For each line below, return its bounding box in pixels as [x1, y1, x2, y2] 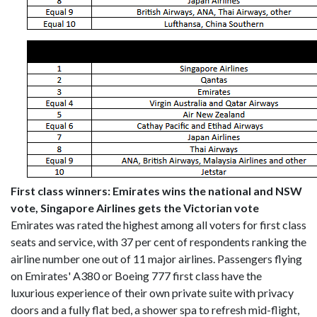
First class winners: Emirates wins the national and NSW [11, 183, 302, 197]
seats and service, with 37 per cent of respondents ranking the [11, 234, 306, 248]
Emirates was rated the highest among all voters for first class [11, 217, 306, 231]
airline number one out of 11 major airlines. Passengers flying [11, 251, 302, 265]
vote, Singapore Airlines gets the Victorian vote [11, 200, 259, 214]
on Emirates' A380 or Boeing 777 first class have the [11, 268, 262, 282]
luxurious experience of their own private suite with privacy [11, 285, 294, 299]
